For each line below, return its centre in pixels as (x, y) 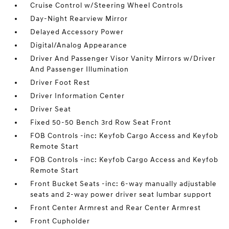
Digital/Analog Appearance (79, 45)
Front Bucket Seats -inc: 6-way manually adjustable (124, 184)
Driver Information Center (78, 96)
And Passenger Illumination (80, 69)
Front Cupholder (60, 221)
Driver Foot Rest (60, 83)
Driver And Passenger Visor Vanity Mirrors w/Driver (123, 59)
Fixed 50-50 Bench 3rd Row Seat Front (101, 122)
